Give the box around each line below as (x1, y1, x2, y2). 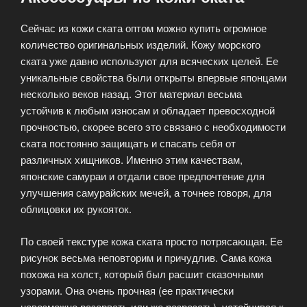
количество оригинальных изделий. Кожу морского (21, 37, 260, 52)
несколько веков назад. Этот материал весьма (21, 86, 242, 101)
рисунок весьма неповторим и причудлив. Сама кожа (21, 249, 271, 265)
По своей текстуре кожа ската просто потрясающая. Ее (21, 233, 282, 248)
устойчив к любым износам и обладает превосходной (21, 103, 275, 118)
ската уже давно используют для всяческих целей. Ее (21, 53, 278, 69)
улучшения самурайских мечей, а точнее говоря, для (21, 185, 271, 200)
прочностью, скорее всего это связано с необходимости (21, 119, 286, 134)
